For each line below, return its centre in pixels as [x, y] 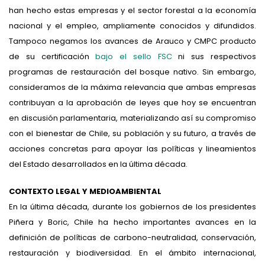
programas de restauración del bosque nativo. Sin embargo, [132, 72]
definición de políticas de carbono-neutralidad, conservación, [132, 237]
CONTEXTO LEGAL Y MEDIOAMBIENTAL [85, 191]
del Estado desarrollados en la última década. [98, 164]
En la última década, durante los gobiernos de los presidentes [132, 206]
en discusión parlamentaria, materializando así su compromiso [132, 118]
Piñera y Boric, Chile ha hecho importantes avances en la [132, 222]
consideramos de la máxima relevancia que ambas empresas [132, 87]
